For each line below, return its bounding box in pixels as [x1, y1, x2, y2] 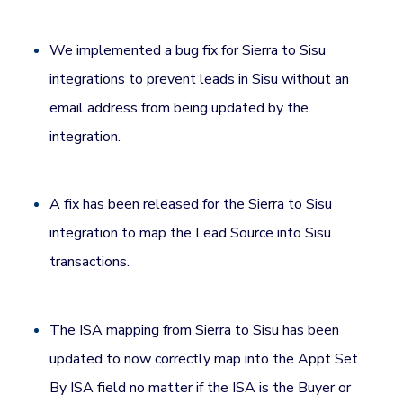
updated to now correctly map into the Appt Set [49, 348, 359, 369]
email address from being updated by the [49, 98, 309, 119]
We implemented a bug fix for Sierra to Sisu [49, 40, 327, 61]
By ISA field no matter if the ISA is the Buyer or [49, 377, 352, 398]
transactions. [49, 252, 130, 273]
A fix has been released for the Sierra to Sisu [49, 194, 333, 215]
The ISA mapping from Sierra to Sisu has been [49, 319, 340, 340]
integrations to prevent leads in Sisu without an [49, 69, 350, 90]
